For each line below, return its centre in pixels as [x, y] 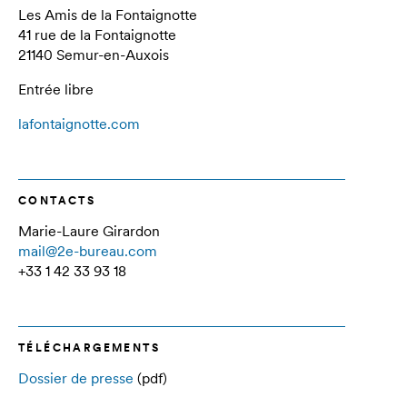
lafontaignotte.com [79, 124]
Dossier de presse [76, 378]
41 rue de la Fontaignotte [97, 35]
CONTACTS [57, 200]
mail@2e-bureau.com [88, 251]
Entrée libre [56, 89]
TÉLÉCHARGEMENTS [89, 347]
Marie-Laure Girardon [89, 231]
